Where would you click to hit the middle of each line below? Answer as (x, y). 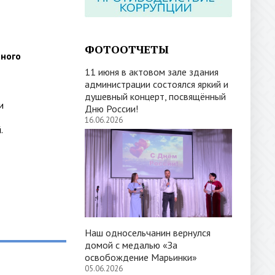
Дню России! (111, 109)
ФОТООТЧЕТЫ (127, 49)
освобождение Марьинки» (141, 257)
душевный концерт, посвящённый (155, 96)
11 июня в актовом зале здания (152, 72)
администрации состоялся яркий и (157, 84)
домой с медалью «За (131, 245)
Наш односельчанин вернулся (148, 233)
